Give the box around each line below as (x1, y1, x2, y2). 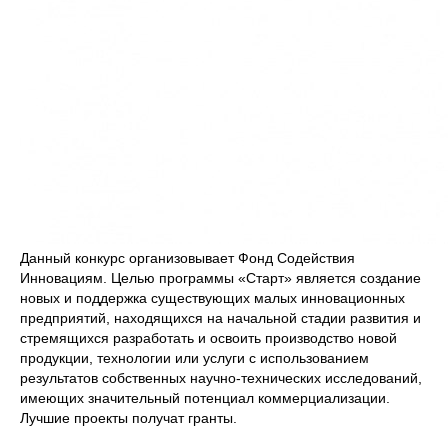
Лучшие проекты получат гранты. (20, 410, 237, 426)
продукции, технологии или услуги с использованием (20, 350, 369, 366)
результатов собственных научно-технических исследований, (20, 370, 422, 386)
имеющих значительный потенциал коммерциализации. (20, 390, 390, 406)
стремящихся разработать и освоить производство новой (20, 330, 397, 346)
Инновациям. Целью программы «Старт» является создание (20, 270, 421, 286)
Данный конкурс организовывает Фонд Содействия (20, 250, 355, 266)
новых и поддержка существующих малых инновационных (20, 290, 405, 306)
